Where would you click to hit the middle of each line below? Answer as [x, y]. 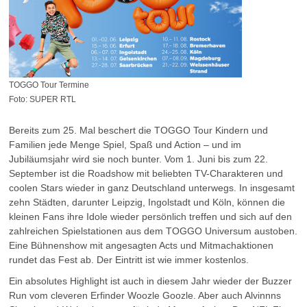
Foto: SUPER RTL [42, 100]
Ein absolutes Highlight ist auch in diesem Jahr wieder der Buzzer [150, 281]
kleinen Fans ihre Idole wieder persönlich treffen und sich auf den [150, 217]
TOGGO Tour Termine [49, 85]
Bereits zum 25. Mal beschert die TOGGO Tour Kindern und [138, 131]
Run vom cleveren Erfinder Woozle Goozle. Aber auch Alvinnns [145, 296]
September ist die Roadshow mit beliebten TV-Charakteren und [146, 174]
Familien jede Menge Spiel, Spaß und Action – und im [125, 145]
